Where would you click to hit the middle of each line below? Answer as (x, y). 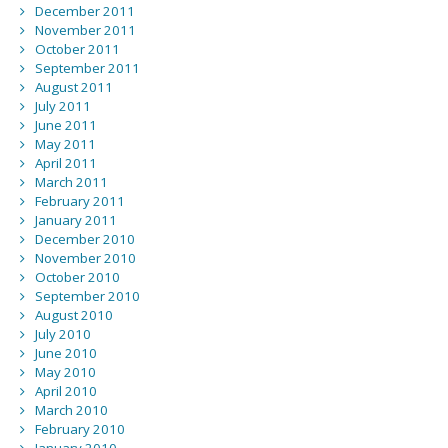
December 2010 (84, 239)
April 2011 (65, 163)
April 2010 (65, 391)
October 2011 (77, 49)
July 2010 (62, 334)
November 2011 (85, 30)
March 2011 (71, 182)
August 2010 (73, 315)
